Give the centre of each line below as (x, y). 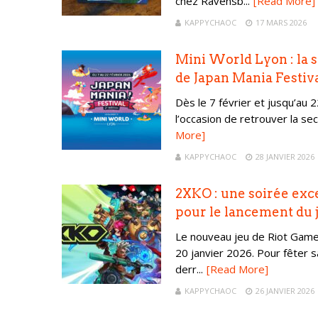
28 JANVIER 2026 (285, 157)
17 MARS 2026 (281, 22)
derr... (189, 269)
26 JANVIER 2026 (285, 291)
